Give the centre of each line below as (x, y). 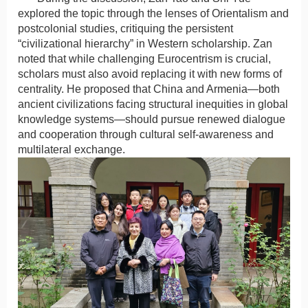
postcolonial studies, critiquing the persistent (125, 29)
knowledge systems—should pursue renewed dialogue (152, 120)
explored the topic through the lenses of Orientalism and (153, 14)
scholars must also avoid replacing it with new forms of (150, 74)
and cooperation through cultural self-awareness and (146, 135)
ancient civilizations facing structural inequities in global (153, 104)
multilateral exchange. (71, 150)
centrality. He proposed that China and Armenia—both (149, 89)
